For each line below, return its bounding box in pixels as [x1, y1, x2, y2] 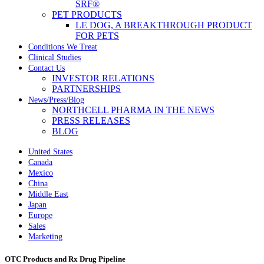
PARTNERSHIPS [52, 84, 121, 94]
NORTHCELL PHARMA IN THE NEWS [52, 105, 214, 115]
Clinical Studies [28, 53, 81, 62]
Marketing [28, 232, 62, 241]
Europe [28, 211, 52, 220]
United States [28, 147, 72, 156]
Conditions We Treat [28, 42, 97, 51]
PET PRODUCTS [52, 9, 122, 19]
